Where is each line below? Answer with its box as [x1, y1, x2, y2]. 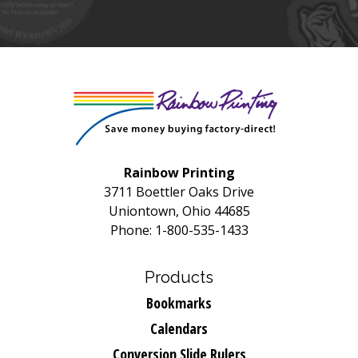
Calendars [150, 319, 208, 338]
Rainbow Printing [123, 164, 235, 181]
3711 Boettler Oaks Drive [104, 183, 254, 201]
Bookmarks [146, 293, 212, 312]
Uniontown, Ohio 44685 [108, 202, 250, 220]
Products [145, 268, 213, 287]
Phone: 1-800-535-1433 [109, 221, 249, 239]
